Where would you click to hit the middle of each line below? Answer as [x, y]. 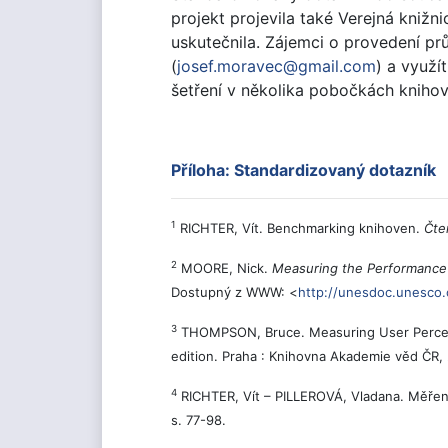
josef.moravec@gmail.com [276, 66]
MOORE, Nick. [224, 268]
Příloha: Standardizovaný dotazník [303, 170]
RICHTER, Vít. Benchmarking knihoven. [300, 228]
